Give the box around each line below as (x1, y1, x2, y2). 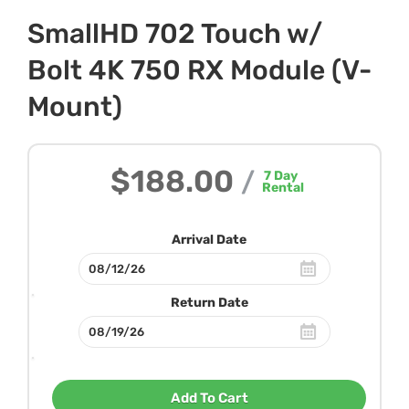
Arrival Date (172, 231, 246, 247)
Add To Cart (170, 389, 248, 406)
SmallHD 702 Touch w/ (27, 16, 322, 50)
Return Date (170, 294, 248, 310)
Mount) (27, 89, 122, 123)
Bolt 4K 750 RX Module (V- (27, 53, 372, 87)
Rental (261, 179, 304, 195)
